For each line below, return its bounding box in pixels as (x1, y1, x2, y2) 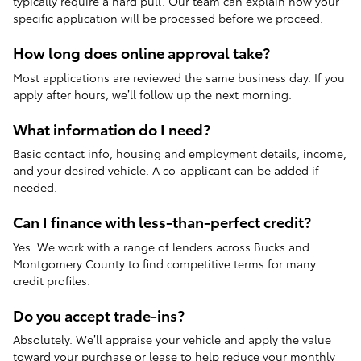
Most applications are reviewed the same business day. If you (13, 68, 345, 85)
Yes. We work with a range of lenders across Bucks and (13, 238, 309, 255)
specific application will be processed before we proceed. (13, 10, 323, 26)
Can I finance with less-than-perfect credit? (13, 211, 311, 231)
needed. (13, 179, 57, 195)
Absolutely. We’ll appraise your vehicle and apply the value (13, 331, 331, 347)
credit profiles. (13, 272, 90, 288)
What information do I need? (13, 118, 210, 139)
